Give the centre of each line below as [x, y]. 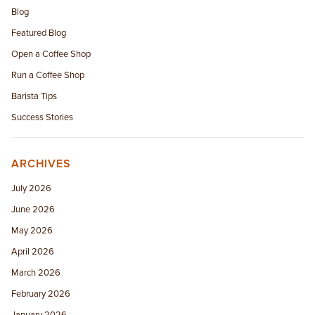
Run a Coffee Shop [48, 75]
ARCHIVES [41, 163]
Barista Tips [34, 96]
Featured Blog [39, 33]
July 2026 [32, 188]
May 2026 [32, 230]
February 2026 [41, 294]
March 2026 [36, 272]
